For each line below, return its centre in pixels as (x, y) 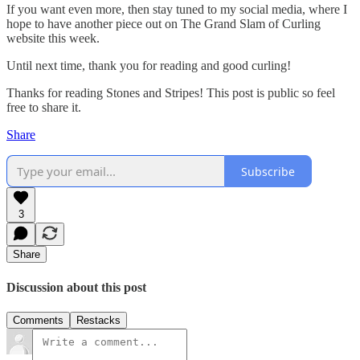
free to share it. (44, 108)
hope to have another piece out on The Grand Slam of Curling (164, 24)
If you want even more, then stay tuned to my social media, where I (177, 10)
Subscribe (268, 171)
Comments (38, 320)
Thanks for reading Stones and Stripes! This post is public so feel (171, 93)
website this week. (53, 39)
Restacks (98, 320)
